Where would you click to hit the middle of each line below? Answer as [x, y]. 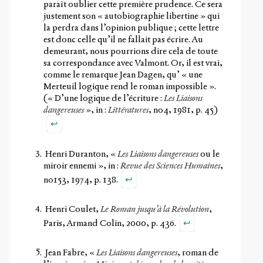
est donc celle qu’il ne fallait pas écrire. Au [124, 40]
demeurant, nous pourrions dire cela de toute [131, 51]
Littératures [129, 110]
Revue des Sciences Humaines [171, 165]
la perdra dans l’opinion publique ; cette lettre [131, 28]
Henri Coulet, [72, 209]
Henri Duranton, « [81, 154]
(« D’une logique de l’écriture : [104, 98]
